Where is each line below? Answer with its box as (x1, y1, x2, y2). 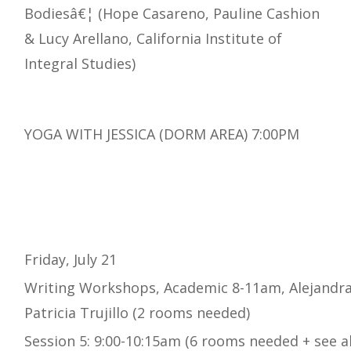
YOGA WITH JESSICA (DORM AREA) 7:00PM (24, 125, 299, 144)
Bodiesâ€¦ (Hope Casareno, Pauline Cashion (24, 4, 320, 24)
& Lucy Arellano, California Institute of (24, 29, 282, 49)
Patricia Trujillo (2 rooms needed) (24, 303, 250, 323)
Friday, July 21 (24, 250, 117, 270)
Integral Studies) (24, 54, 136, 74)
